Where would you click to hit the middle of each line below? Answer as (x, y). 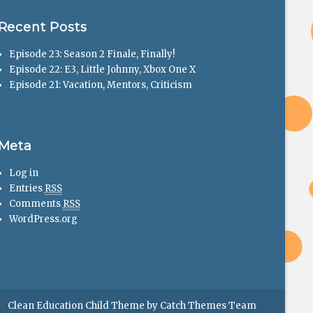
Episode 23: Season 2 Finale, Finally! (92, 54)
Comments (36, 203)
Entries (27, 188)
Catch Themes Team (209, 305)
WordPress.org (43, 219)
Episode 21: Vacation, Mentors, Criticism (100, 85)
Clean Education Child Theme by (84, 305)
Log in (23, 173)
